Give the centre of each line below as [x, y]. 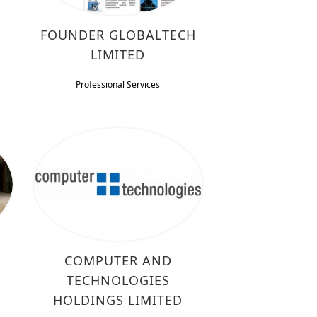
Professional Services [118, 84]
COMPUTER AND [118, 260]
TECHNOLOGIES [118, 280]
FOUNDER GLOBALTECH [118, 34]
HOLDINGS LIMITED [118, 300]
